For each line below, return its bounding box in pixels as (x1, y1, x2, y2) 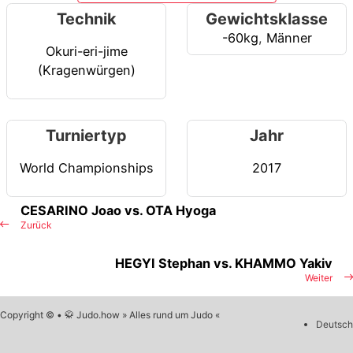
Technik (56, 9, 117, 29)
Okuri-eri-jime (45, 43, 128, 59)
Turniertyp (46, 126, 127, 146)
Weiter (305, 272, 333, 284)
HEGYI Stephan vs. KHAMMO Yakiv (115, 255, 333, 272)
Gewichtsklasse (206, 9, 328, 29)
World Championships (19, 159, 154, 176)
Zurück (20, 219, 52, 232)
